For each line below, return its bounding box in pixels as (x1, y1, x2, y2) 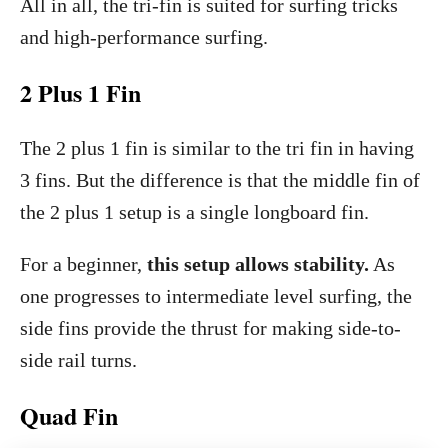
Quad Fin (20, 398, 118, 433)
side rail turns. (20, 349, 137, 371)
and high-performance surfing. (20, 26, 268, 48)
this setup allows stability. (147, 253, 369, 275)
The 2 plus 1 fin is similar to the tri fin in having (20, 137, 414, 159)
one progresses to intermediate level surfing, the (20, 285, 412, 307)
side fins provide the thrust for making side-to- (20, 317, 401, 339)
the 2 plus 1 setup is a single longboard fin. (20, 201, 369, 223)
